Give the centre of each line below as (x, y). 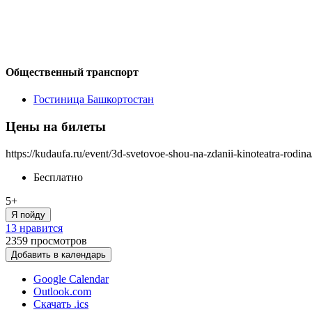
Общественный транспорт (72, 72)
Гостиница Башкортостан (94, 100)
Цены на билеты (56, 126)
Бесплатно (58, 177)
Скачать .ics (61, 304)
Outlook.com (62, 291)
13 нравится (34, 228)
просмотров (59, 240)
